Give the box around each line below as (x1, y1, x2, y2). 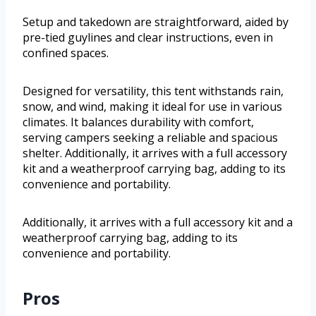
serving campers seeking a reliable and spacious (23, 130, 278, 146)
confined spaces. (23, 45, 109, 61)
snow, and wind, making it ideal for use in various (23, 99, 282, 115)
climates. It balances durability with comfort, (23, 114, 254, 130)
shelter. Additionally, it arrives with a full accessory (23, 145, 287, 162)
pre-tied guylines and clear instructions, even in (23, 30, 273, 46)
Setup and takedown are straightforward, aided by (23, 14, 288, 30)
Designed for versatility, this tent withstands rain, (23, 83, 284, 99)
